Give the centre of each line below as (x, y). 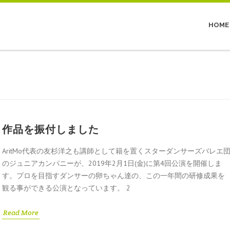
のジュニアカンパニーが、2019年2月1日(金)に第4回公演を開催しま (112, 163)
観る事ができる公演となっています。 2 (66, 188)
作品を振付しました (51, 129)
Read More (21, 213)
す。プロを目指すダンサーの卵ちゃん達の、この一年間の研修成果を (113, 176)
